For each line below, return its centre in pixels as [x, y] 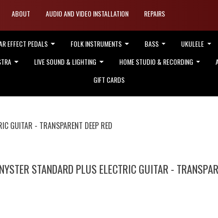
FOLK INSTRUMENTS [97, 43]
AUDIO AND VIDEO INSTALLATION [87, 13]
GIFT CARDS [109, 79]
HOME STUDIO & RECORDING [157, 61]
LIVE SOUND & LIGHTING [66, 61]
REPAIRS [154, 13]
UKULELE [193, 43]
